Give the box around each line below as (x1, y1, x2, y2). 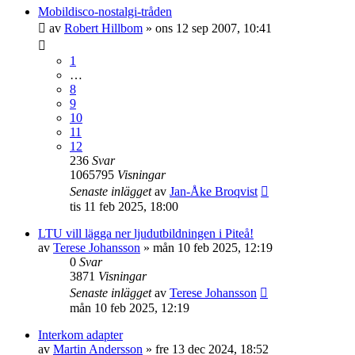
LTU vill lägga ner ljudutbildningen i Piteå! (38, 227, 254, 241)
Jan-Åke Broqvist (170, 185, 258, 199)
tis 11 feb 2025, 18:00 (70, 200, 178, 214)
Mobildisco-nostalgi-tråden (38, 5, 172, 19)
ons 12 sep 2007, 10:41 (155, 21, 272, 36)
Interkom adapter (38, 328, 123, 342)
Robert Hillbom (64, 21, 143, 36)
